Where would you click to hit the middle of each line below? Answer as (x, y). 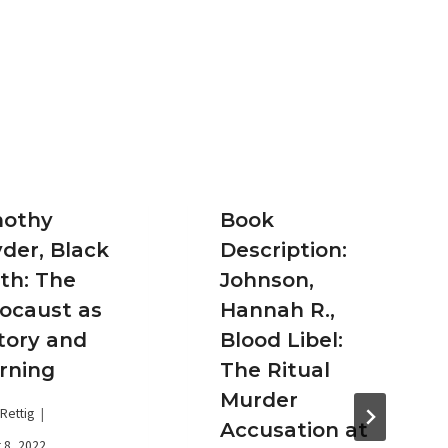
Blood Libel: (281, 339)
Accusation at (293, 429)
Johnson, (266, 279)
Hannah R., (277, 309)
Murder (258, 399)
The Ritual (274, 369)
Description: (283, 249)
